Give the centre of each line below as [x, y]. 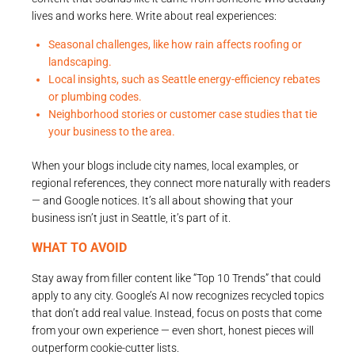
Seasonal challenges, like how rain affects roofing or [175, 44]
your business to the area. [112, 132]
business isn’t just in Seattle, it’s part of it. [131, 218]
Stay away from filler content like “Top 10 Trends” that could [176, 278]
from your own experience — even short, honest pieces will [173, 330]
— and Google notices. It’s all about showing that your [162, 200]
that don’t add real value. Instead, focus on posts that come [177, 313]
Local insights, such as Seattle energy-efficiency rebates [184, 79]
